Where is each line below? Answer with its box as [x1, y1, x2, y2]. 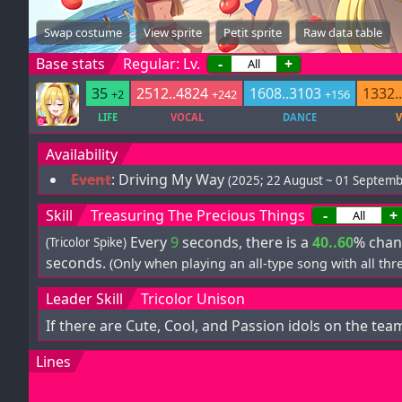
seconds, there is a [179, 232, 312, 252]
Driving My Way [118, 170, 224, 189]
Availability [46, 144, 118, 164]
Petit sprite [223, 24, 282, 40]
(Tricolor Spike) [46, 233, 127, 250]
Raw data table [303, 24, 382, 40]
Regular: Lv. [123, 54, 204, 74]
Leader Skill [46, 289, 123, 310]
